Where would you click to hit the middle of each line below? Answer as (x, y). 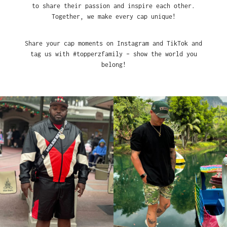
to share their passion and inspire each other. (113, 6)
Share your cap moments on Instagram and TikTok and (113, 43)
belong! (113, 64)
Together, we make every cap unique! (113, 16)
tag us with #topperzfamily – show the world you (113, 54)
